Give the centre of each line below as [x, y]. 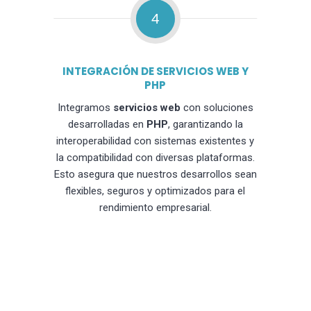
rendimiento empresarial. [155, 208]
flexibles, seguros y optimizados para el [155, 191]
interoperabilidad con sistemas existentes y [155, 141]
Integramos [85, 108]
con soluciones [217, 108]
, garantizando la [205, 125]
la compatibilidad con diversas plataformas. [155, 158]
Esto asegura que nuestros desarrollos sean [155, 175]
